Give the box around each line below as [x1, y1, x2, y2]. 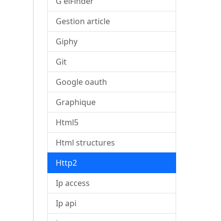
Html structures [56, 137, 115, 148]
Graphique [56, 97, 96, 108]
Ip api [56, 198, 77, 209]
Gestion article [56, 16, 110, 27]
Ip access [56, 178, 90, 188]
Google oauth [56, 76, 108, 87]
